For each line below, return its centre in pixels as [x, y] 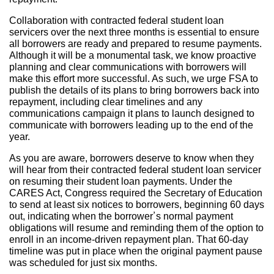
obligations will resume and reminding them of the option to [136, 228]
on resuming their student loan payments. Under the [121, 181]
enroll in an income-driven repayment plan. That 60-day [129, 239]
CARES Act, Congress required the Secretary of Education [136, 193]
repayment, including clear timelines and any [106, 102]
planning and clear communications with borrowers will [128, 67]
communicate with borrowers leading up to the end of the [131, 125]
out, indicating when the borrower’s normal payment [121, 216]
